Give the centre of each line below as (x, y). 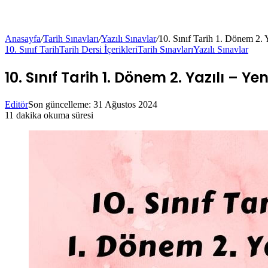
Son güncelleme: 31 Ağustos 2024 (93, 105)
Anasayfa (23, 38)
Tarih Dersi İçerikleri (98, 49)
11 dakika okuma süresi (49, 115)
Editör (16, 105)
